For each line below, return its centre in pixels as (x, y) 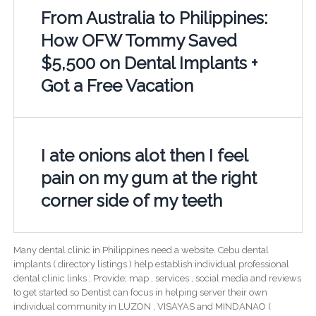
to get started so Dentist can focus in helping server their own (140, 292)
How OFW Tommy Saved (139, 40)
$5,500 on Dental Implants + (149, 63)
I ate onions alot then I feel (144, 155)
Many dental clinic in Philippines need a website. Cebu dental (141, 250)
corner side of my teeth (131, 200)
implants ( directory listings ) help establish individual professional (151, 264)
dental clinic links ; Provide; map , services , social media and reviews (157, 278)
